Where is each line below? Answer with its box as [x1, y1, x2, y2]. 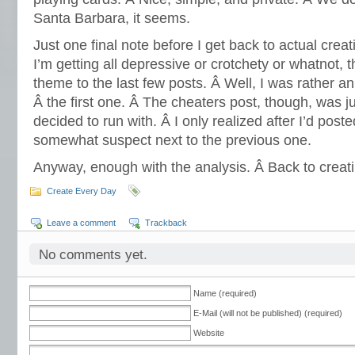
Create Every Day [47, 186, 116, 196]
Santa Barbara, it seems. [33, 10, 190, 26]
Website [193, 328, 224, 338]
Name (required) [193, 288, 257, 298]
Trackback [145, 218, 187, 227]
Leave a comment [47, 218, 116, 227]
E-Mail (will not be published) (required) [193, 308, 342, 318]
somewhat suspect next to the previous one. [33, 132, 311, 148]
